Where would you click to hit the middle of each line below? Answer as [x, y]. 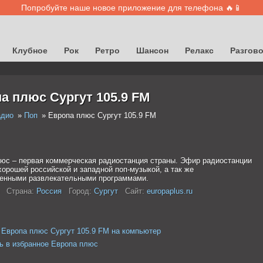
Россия [49, 191]
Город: [80, 191]
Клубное [30, 50]
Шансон [152, 50]
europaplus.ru [169, 191]
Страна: [20, 191]
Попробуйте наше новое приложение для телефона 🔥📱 [131, 8]
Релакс [199, 50]
